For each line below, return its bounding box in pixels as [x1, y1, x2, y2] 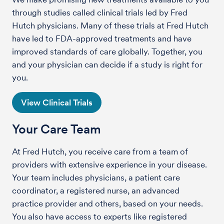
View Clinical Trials [21, 97, 92, 107]
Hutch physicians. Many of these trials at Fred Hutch [12, 20, 208, 30]
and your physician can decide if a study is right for [12, 59, 202, 69]
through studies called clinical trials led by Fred [12, 7, 187, 17]
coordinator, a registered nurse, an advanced [12, 185, 179, 195]
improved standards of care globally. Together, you [12, 46, 202, 56]
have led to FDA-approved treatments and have [12, 33, 191, 43]
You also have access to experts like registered [12, 211, 187, 221]
